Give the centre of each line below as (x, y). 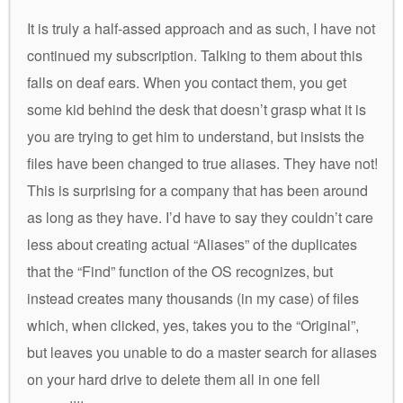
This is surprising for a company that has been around (197, 190)
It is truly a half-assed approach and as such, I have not (201, 28)
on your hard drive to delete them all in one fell (174, 379)
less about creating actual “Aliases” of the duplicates (192, 244)
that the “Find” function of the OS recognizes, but (180, 271)
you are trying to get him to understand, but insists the (196, 136)
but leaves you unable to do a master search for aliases (202, 352)
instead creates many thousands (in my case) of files (193, 298)
